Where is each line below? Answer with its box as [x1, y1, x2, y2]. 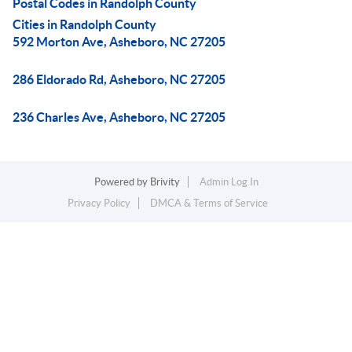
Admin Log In [199, 176, 258, 188]
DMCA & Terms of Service [150, 197, 268, 209]
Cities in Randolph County [13, 17, 156, 31]
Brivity [149, 176, 180, 188]
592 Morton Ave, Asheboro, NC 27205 [13, 35, 225, 49]
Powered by [93, 176, 150, 188]
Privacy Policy [68, 197, 130, 209]
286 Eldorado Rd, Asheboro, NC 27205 [13, 72, 225, 86]
